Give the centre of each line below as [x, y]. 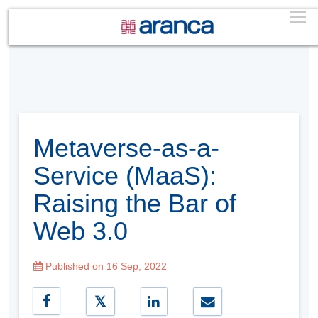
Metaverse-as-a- [126, 148]
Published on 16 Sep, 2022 [105, 266]
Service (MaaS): [125, 175]
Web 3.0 [81, 231]
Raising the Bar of [135, 203]
